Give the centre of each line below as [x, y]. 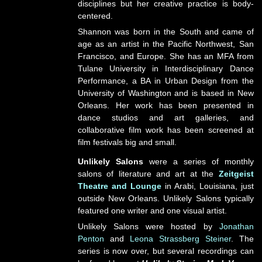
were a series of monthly [198, 162]
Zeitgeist [236, 174]
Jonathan [236, 227]
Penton [91, 239]
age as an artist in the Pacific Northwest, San [166, 44]
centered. [95, 16]
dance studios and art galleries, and [166, 118]
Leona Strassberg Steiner [180, 239]
